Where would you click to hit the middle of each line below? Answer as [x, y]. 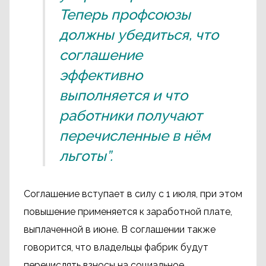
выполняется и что [123, 96]
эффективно [101, 75]
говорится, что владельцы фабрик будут [116, 248]
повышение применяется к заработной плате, [128, 212]
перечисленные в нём [135, 136]
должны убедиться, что [139, 35]
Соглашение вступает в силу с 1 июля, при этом [133, 194]
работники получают [131, 116]
